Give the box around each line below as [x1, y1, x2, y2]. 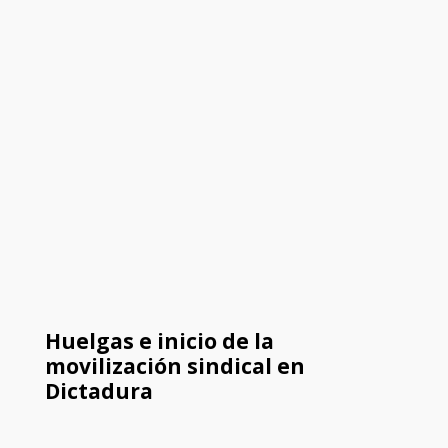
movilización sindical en [44, 352, 305, 381]
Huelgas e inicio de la [44, 327, 274, 356]
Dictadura [44, 377, 153, 406]
